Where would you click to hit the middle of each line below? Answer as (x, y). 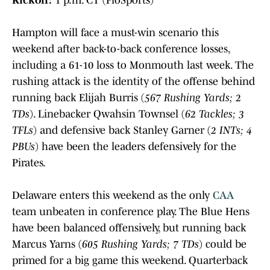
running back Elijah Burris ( (78, 97)
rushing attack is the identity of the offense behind (133, 81)
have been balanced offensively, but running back (129, 228)
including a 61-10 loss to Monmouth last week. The (133, 65)
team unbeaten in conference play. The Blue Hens (131, 211)
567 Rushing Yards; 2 (193, 97)
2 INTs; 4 (231, 130)
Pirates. (30, 162)
